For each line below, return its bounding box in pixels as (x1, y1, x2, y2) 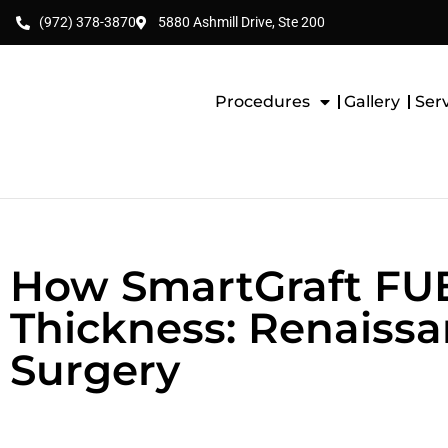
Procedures (214, 92, 310, 111)
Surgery (10, 344, 180, 396)
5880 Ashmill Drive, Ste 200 (158, 14, 325, 30)
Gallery (344, 92, 401, 111)
